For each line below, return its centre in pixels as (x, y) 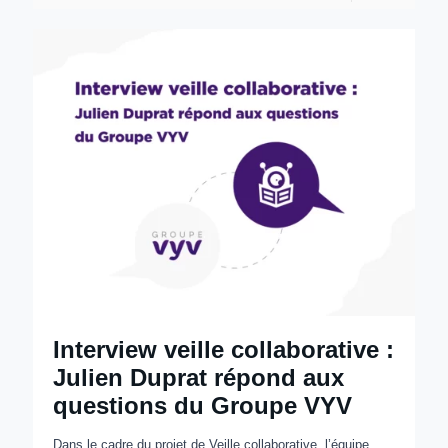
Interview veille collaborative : (223, 350)
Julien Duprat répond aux (198, 378)
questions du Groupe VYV (202, 406)
